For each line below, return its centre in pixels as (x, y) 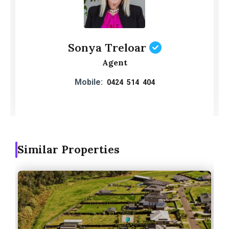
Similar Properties (68, 149)
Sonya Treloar (107, 47)
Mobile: (88, 82)
